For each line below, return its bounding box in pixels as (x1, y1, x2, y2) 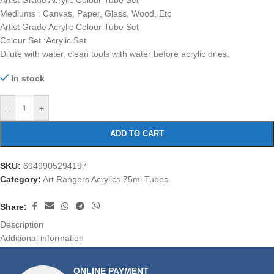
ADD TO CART (110, 129, 164, 139)
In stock (11, 73, 45, 84)
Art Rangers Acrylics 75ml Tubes (43, 174, 168, 185)
